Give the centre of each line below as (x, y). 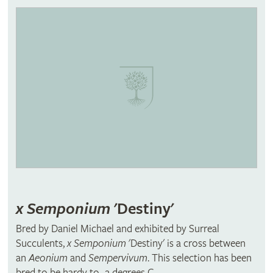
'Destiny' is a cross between (186, 243)
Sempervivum (118, 258)
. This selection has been (199, 258)
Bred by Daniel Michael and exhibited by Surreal (117, 229)
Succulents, (40, 243)
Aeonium (49, 258)
